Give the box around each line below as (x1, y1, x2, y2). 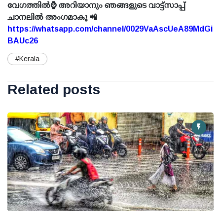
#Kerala (15, 55, 39, 63)
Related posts (7, 82, 100, 98)
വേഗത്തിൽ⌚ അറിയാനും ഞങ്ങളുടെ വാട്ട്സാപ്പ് (7, 1, 185, 10)
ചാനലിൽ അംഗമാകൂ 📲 (7, 13, 97, 22)
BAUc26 (7, 37, 38, 45)
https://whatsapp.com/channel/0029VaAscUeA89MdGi (7, 25, 213, 34)
